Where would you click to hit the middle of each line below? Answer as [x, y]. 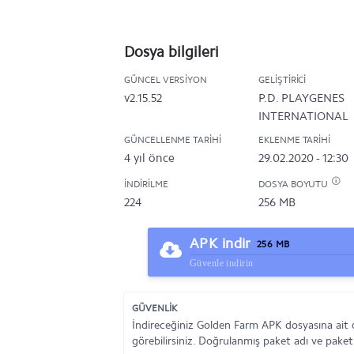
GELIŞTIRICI [282, 80]
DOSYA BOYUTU [295, 184]
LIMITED [281, 134]
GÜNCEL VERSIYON [166, 80]
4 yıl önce [149, 158]
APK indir [220, 243]
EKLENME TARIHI [295, 140]
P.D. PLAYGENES [301, 98]
